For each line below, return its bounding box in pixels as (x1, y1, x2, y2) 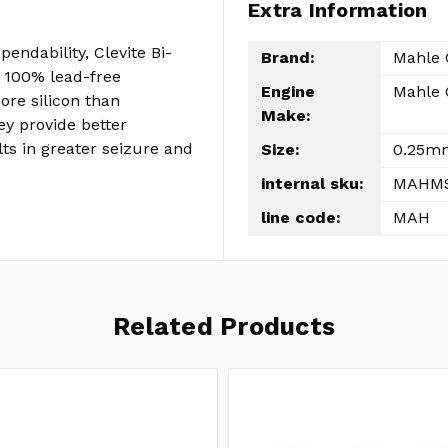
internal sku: (261, 174, 364, 194)
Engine (261, 82, 315, 102)
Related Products (113, 311, 335, 341)
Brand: (261, 48, 315, 68)
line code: (261, 208, 341, 228)
